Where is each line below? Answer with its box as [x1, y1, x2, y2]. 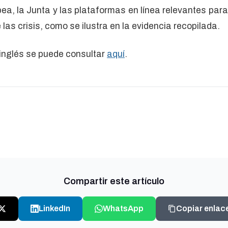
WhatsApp [103, 204, 144, 213]
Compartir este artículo [64, 176, 164, 186]
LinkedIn [39, 204, 70, 213]
